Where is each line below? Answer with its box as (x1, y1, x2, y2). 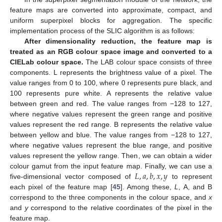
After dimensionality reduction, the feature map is (24, 37, 212, 46)
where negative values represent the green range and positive (10, 110, 212, 118)
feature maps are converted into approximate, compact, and (10, 6, 212, 14)
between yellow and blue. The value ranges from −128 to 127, (10, 131, 212, 139)
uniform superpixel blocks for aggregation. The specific (10, 16, 212, 25)
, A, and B (178, 183, 212, 191)
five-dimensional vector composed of (10, 172, 135, 181)
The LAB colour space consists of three (83, 58, 213, 66)
